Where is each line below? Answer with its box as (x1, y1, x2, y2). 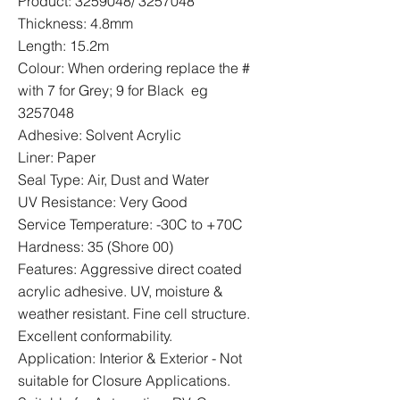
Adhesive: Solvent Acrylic (18, 126, 181, 144)
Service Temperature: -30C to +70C (18, 215, 243, 233)
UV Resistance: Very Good (18, 193, 187, 211)
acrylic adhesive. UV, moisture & (18, 282, 223, 300)
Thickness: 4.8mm (18, 14, 133, 32)
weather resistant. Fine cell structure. (18, 304, 250, 322)
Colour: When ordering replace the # (18, 59, 250, 77)
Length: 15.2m (18, 37, 109, 54)
